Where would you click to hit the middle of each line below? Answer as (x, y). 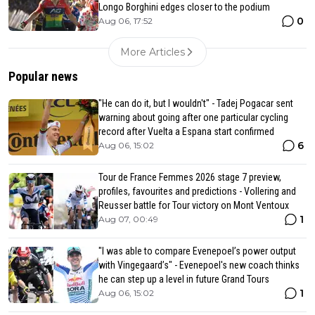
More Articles (153, 52)
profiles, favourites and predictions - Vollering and (197, 191)
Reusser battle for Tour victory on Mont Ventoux (194, 205)
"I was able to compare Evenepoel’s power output (197, 251)
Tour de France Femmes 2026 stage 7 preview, (190, 177)
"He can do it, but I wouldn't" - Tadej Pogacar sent (196, 103)
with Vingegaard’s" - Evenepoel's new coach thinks (199, 265)
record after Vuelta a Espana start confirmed (186, 131)
